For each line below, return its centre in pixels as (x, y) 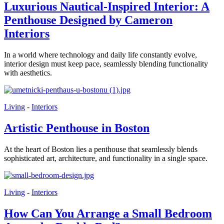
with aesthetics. (28, 73)
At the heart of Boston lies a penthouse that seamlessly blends (101, 149)
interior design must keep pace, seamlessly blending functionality (106, 64)
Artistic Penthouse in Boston (77, 128)
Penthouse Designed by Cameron (88, 20)
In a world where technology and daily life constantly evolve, (100, 55)
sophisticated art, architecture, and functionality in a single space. (106, 158)
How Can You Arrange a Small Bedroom (108, 213)
